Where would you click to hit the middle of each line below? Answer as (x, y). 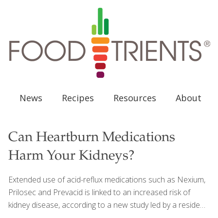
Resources (135, 98)
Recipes (78, 98)
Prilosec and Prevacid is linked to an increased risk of (100, 192)
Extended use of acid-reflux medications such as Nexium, (107, 180)
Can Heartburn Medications (92, 138)
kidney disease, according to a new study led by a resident (108, 205)
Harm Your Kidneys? (72, 157)
